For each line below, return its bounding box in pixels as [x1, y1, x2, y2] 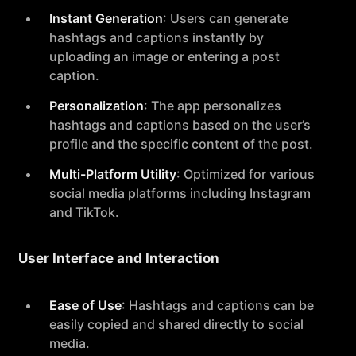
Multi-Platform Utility [49, 166, 176, 182]
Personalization [49, 98, 144, 114]
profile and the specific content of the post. [49, 136, 313, 152]
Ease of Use [49, 297, 122, 313]
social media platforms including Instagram [49, 185, 311, 201]
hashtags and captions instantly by [49, 29, 264, 45]
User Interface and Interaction [18, 250, 219, 266]
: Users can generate [163, 10, 288, 26]
